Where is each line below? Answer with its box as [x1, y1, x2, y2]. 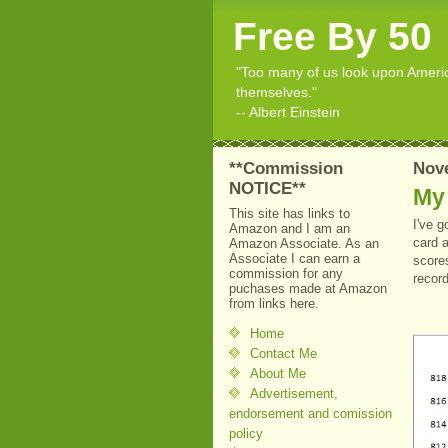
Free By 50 [233, 15, 432, 58]
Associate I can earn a [229, 250, 360, 266]
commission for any [229, 265, 343, 281]
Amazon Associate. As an [229, 235, 379, 251]
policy [229, 425, 263, 441]
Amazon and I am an [229, 220, 350, 236]
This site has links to [229, 205, 350, 221]
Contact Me [250, 345, 317, 361]
